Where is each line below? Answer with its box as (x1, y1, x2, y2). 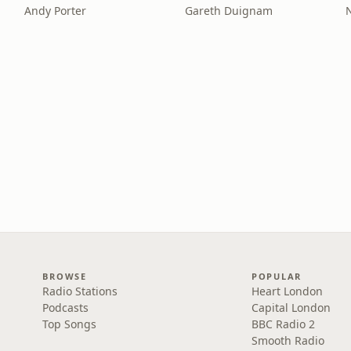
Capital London (251, 300, 331, 315)
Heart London (251, 284, 323, 299)
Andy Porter (24, 3, 86, 18)
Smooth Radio (251, 333, 324, 348)
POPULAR (251, 270, 302, 282)
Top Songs (42, 317, 97, 331)
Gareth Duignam (184, 3, 273, 18)
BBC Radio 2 (251, 317, 315, 331)
